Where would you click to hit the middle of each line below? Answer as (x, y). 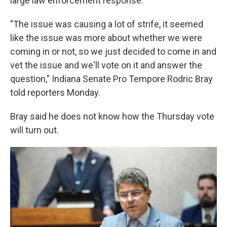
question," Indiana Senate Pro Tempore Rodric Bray (111, 79)
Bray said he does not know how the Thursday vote (112, 116)
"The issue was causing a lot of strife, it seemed (107, 24)
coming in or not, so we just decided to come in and (113, 51)
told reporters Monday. (55, 92)
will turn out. (34, 130)
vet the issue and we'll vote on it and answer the (106, 65)
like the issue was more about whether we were (106, 38)
